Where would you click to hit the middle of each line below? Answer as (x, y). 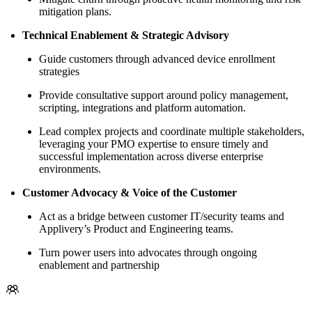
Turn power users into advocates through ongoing (148, 253)
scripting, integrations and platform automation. (142, 108)
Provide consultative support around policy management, (164, 95)
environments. (70, 169)
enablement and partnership (99, 265)
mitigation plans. (75, 12)
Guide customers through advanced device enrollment (157, 59)
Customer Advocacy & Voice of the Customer (130, 193)
